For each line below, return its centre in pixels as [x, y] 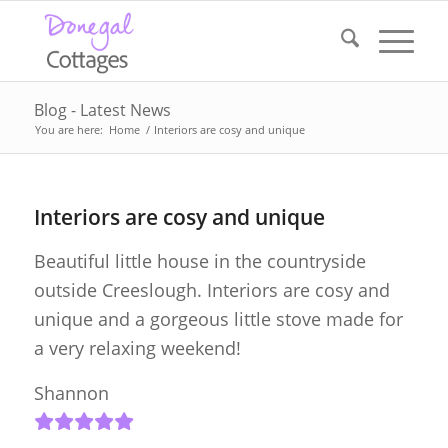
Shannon [71, 392]
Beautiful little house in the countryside [199, 261]
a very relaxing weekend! [137, 348]
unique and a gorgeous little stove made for [218, 319]
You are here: [68, 129]
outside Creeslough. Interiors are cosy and [211, 290]
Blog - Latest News [102, 110]
